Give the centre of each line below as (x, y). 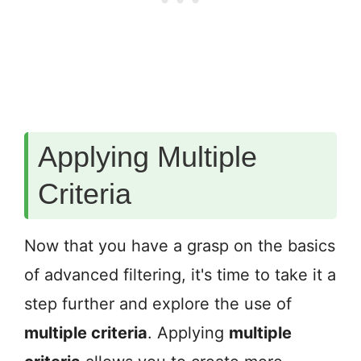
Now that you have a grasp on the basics (180, 246)
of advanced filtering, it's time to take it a (180, 275)
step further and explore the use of (158, 304)
